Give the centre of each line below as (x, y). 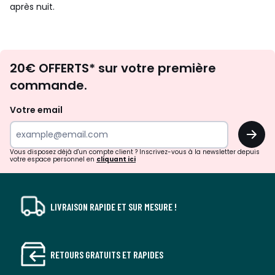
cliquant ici (116, 159)
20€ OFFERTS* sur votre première (113, 68)
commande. (48, 85)
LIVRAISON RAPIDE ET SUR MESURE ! (114, 206)
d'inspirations (188, 73)
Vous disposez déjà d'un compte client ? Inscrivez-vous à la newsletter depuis (135, 152)
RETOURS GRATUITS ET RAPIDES (107, 254)
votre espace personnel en (53, 159)
